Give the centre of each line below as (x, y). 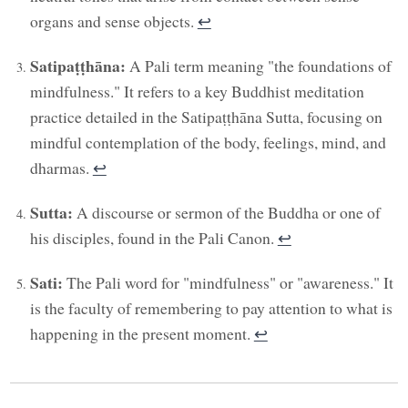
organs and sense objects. (113, 20)
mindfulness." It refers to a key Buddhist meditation (197, 92)
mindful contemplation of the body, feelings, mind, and (208, 143)
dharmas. (61, 168)
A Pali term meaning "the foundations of (258, 66)
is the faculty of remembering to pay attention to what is (211, 308)
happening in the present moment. (142, 334)
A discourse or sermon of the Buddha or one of (226, 213)
